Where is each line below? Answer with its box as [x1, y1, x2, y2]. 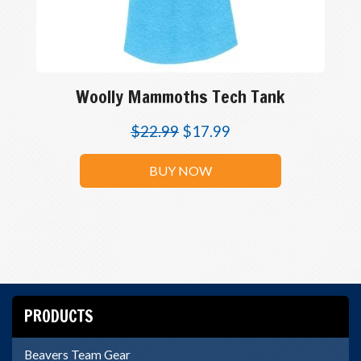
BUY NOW [148, 163, 212, 178]
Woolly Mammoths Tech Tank [76, 84, 285, 109]
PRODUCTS [24, 305, 93, 328]
